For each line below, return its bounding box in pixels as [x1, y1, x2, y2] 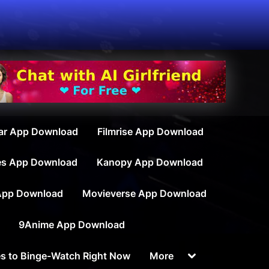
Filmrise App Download [97, 125, 204, 138]
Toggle [186, 248, 220, 261]
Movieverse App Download [82, 187, 207, 200]
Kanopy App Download [97, 156, 204, 169]
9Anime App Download [19, 219, 125, 231]
